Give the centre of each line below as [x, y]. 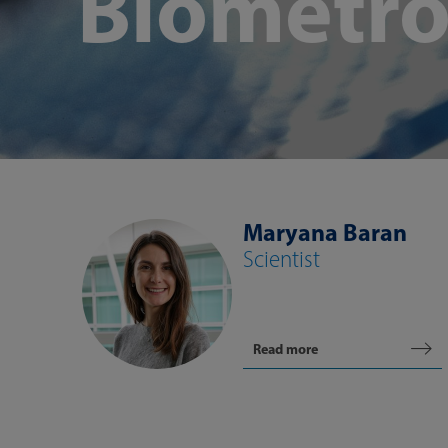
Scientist [281, 259]
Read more [285, 349]
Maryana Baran [325, 232]
